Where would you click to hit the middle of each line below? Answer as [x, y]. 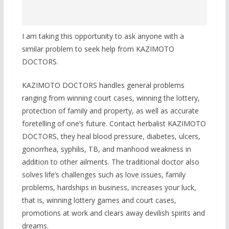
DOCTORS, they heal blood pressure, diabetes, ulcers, [111, 136]
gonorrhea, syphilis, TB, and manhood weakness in [106, 149]
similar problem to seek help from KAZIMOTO [98, 49]
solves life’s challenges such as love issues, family [104, 175]
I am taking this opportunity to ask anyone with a [103, 36]
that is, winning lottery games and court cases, [99, 200]
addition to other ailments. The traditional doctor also [110, 162]
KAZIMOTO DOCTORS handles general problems [103, 85]
